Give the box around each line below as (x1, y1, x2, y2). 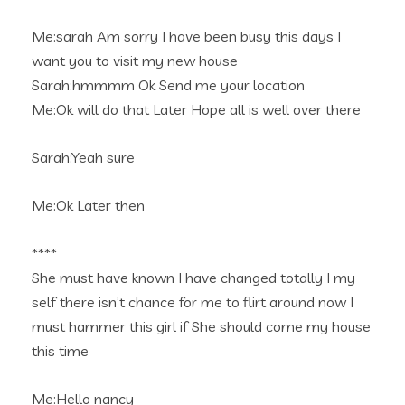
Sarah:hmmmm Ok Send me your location (32, 76, 305, 94)
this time (32, 342, 89, 360)
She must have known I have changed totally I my (32, 268, 355, 287)
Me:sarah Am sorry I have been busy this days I (32, 27, 341, 45)
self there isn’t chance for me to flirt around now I (32, 293, 353, 311)
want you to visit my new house (32, 52, 238, 70)
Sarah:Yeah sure (32, 148, 135, 166)
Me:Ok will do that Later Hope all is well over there (32, 100, 361, 118)
